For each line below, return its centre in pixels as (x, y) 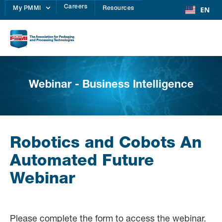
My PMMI (27, 8)
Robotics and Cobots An (106, 144)
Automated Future (82, 162)
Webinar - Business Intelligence (111, 85)
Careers (75, 7)
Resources (118, 8)
